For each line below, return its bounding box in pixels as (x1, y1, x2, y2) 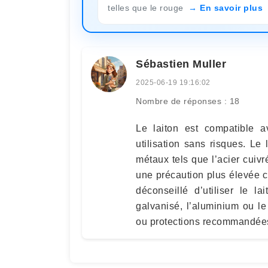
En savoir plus (200, 2, 263, 13)
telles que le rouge (108, 2, 186, 13)
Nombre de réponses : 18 (136, 96, 240, 106)
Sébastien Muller (136, 57, 226, 70)
